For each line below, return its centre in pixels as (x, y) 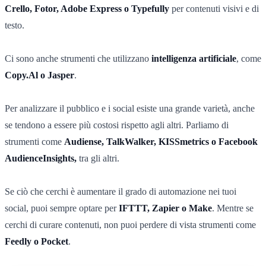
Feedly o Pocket (37, 241)
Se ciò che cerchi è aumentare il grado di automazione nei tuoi (121, 191)
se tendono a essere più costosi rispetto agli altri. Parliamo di (117, 125)
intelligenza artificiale (194, 58)
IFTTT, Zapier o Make (165, 208)
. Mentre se (233, 208)
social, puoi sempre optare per (62, 208)
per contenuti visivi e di (214, 8)
